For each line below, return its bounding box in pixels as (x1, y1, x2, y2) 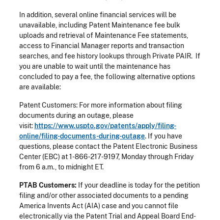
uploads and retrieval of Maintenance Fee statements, (19, 31, 188, 39)
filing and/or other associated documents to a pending (19, 191, 189, 199)
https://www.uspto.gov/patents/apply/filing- (34, 121, 176, 130)
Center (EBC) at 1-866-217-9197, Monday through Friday (19, 152, 193, 161)
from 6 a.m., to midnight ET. (19, 163, 104, 171)
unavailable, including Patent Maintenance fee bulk (19, 21, 180, 29)
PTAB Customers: (19, 181, 77, 189)
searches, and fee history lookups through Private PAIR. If (19, 52, 200, 60)
